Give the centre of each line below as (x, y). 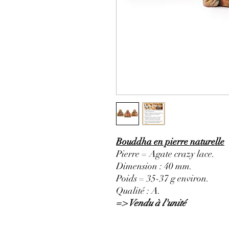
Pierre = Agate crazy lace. (165, 154)
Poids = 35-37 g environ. (163, 179)
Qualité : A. (138, 191)
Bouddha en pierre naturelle (170, 142)
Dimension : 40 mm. (154, 166)
